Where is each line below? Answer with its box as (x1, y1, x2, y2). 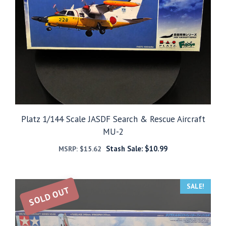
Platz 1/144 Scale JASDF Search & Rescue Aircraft (21, 113, 205, 125)
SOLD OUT (27, 184, 72, 208)
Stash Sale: (105, 143, 145, 153)
